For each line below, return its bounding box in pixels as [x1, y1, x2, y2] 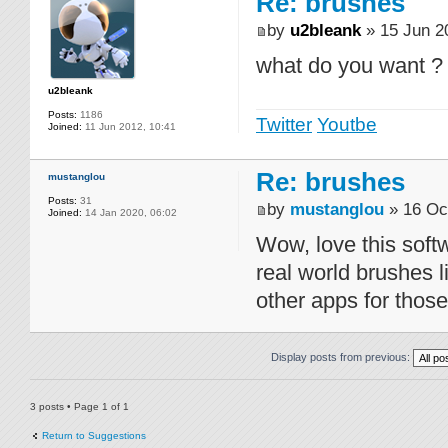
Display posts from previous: [271, 351, 413, 364]
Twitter [256, 114, 312, 135]
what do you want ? [256, 53, 443, 79]
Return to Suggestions [42, 430, 146, 442]
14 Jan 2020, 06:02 [82, 206, 177, 218]
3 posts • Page [30, 401, 102, 413]
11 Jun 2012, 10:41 [82, 120, 176, 132]
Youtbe [317, 114, 377, 135]
